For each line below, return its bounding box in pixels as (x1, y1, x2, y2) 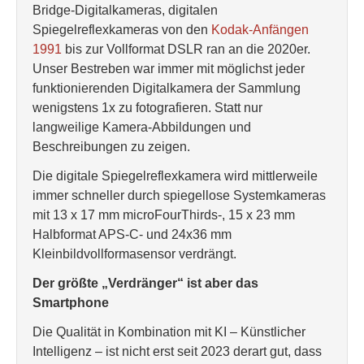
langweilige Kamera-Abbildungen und (32, 120, 251, 134)
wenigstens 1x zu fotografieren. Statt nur (32, 101, 262, 115)
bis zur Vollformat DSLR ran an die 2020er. (62, 42, 310, 56)
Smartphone (32, 296, 109, 310)
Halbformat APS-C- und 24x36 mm (32, 227, 232, 241)
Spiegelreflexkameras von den (32, 23, 211, 37)
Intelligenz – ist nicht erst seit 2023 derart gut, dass (32, 344, 322, 358)
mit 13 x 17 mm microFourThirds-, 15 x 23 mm (32, 208, 295, 222)
